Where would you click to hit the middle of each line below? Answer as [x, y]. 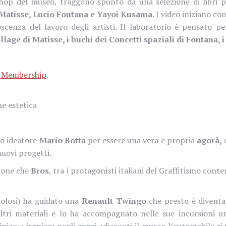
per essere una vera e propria [141, 140]
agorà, [209, 140]
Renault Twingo [114, 201]
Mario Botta [62, 140]
